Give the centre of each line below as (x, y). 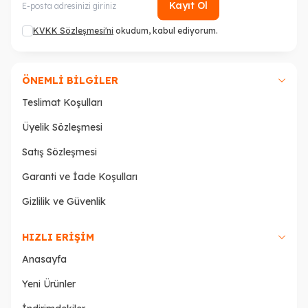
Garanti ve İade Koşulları (80, 177)
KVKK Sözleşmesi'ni (73, 31)
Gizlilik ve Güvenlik (64, 202)
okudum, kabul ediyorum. (166, 31)
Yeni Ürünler (49, 284)
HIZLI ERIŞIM (58, 238)
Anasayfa (44, 260)
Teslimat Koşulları (62, 103)
